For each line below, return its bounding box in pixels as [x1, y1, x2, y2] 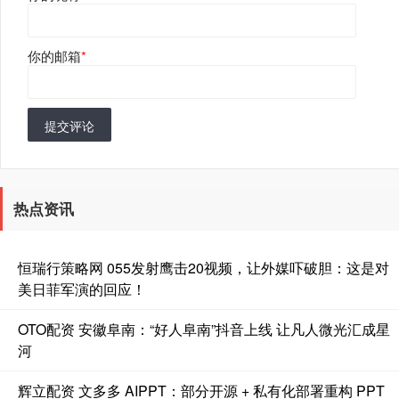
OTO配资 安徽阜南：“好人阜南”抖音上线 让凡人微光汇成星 [18, 318, 390, 339]
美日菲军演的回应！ [18, 278, 146, 299]
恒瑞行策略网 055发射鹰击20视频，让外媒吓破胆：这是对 [18, 256, 389, 278]
